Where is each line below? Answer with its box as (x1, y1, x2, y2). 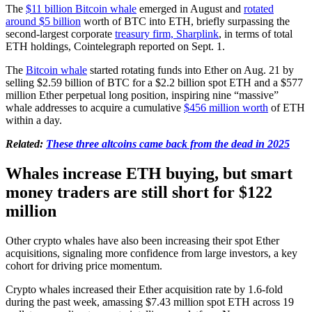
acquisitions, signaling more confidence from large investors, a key (6, 247, 297, 259)
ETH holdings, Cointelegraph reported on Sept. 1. (6, 40, 225, 52)
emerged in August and (136, 2, 244, 15)
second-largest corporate (6, 27, 115, 40)
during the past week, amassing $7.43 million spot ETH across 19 (6, 295, 294, 308)
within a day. (6, 114, 62, 126)
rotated (244, 2, 274, 15)
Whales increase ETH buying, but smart (6, 164, 292, 182)
